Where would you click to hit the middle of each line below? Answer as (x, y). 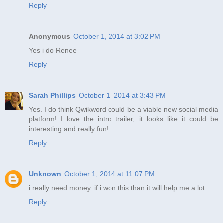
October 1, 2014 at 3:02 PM (117, 37)
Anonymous (50, 37)
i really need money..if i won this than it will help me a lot (117, 188)
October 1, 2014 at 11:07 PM (110, 174)
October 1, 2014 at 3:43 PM (122, 95)
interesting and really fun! (69, 129)
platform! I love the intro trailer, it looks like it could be (123, 119)
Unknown (45, 174)
